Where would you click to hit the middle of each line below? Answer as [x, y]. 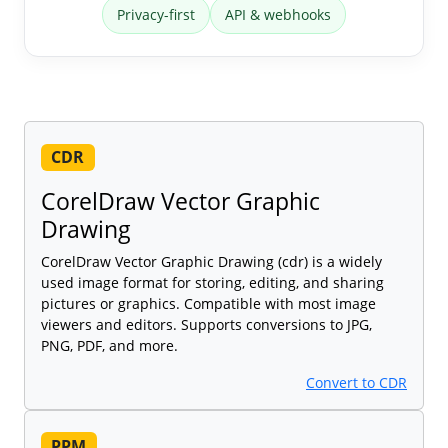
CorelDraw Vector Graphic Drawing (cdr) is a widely [211, 262]
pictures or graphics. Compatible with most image [208, 304]
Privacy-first [156, 15]
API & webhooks [278, 15]
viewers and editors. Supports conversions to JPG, [206, 325]
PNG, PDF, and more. [109, 346]
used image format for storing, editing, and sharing [212, 283]
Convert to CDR [356, 383]
